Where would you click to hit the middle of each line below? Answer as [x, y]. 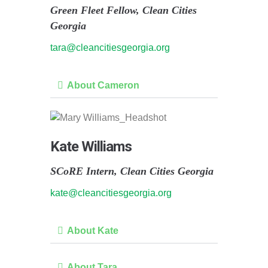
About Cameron [103, 86]
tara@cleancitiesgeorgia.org [110, 48]
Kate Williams [91, 146]
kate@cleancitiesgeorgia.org [111, 193]
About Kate [93, 230]
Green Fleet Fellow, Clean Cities [124, 10]
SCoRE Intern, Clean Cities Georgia [132, 171]
